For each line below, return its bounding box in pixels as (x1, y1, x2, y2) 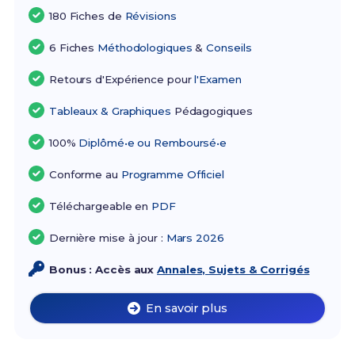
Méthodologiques (97, 41, 193, 55)
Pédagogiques (170, 105, 253, 118)
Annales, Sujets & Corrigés (157, 263, 310, 277)
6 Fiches (48, 41, 98, 55)
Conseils (206, 41, 252, 55)
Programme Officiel (120, 168, 224, 181)
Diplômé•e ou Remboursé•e (78, 136, 227, 150)
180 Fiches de (48, 10, 125, 23)
